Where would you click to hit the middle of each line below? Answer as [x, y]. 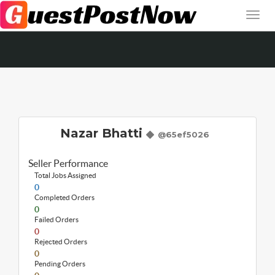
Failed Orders [56, 219]
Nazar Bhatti [103, 133]
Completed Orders [64, 197]
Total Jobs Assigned [65, 175]
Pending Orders [60, 264]
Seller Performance [68, 163]
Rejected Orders [61, 242]
